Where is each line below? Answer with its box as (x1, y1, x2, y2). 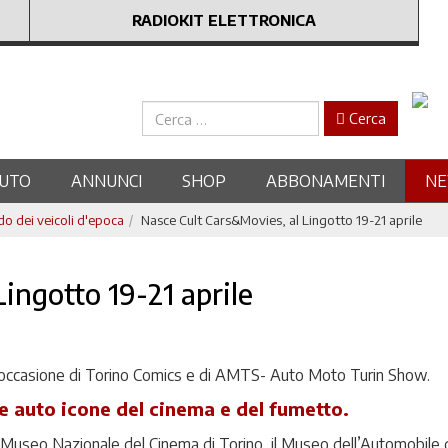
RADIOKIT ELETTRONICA (132, 11, 316, 29)
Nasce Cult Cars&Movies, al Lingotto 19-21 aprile (141, 212, 422, 228)
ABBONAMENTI (265, 171, 385, 191)
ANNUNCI (70, 171, 142, 191)
